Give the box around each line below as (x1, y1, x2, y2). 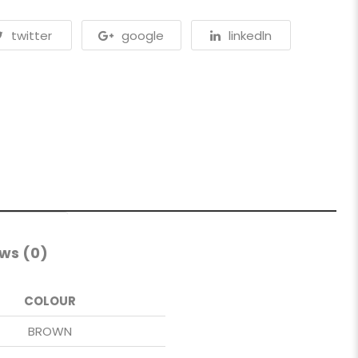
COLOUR (24, 292, 76, 309)
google (121, 27, 165, 44)
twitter (10, 27, 52, 44)
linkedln (228, 27, 272, 44)
